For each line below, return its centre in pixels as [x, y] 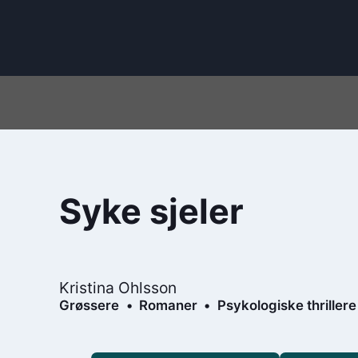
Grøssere [89, 305]
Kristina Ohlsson [118, 287]
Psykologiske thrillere [286, 305]
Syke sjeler [152, 211]
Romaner [168, 305]
